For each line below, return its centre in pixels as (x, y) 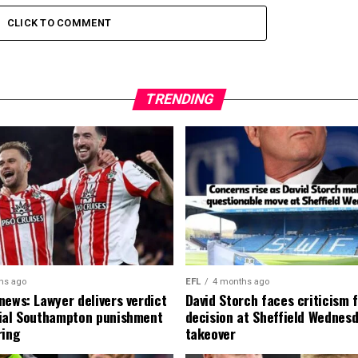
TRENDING (179, 99)
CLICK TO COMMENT (59, 23)
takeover (210, 333)
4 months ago (241, 281)
